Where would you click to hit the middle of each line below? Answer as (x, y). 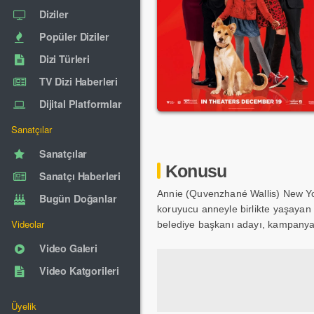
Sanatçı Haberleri (80, 176)
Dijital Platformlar (81, 104)
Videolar (28, 224)
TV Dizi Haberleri (78, 81)
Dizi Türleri (64, 59)
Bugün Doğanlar (78, 198)
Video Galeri (68, 248)
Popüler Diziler (74, 36)
